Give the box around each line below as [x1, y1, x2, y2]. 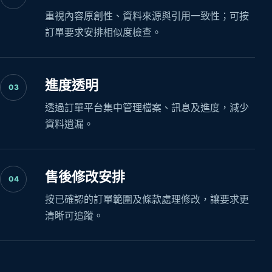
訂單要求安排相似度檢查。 [45, 25, 161, 38]
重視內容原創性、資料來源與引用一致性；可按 [45, 9, 249, 22]
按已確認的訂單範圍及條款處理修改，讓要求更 [45, 192, 249, 205]
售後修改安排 [45, 168, 125, 185]
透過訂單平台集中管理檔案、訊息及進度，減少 [45, 101, 249, 114]
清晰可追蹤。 [45, 209, 103, 222]
